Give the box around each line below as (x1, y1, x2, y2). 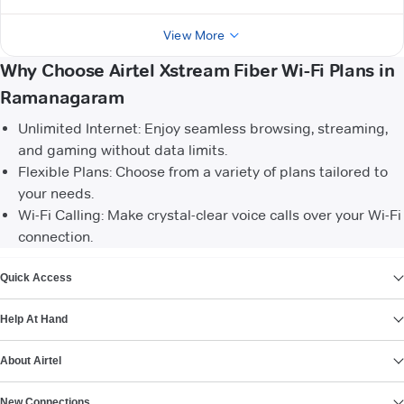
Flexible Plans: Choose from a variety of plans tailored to (18, 163, 388, 181)
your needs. (18, 185, 94, 203)
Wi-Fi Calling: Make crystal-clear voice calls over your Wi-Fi (18, 207, 401, 225)
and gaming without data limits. (18, 142, 227, 160)
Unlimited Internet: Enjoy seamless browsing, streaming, (18, 120, 388, 138)
